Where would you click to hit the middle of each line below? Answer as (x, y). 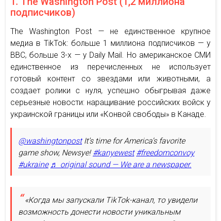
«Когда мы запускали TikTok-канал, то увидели (110, 200)
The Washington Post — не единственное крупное (110, 31)
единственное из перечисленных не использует (110, 67)
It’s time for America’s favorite (133, 141)
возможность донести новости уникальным (99, 212)
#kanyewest (113, 152)
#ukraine (33, 164)
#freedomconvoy (165, 152)
